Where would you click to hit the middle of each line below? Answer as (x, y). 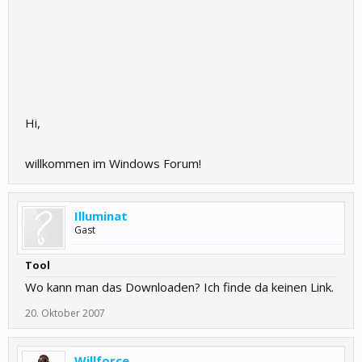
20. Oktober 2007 (65, 313)
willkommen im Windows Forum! (113, 163)
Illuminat (101, 216)
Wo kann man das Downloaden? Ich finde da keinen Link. (179, 287)
